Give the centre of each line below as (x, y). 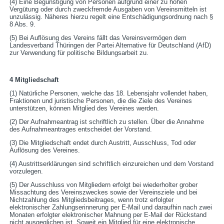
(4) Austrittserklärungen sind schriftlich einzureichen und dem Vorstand (112, 164)
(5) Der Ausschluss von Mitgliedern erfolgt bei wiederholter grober (104, 185)
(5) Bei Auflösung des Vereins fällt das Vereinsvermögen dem (98, 38)
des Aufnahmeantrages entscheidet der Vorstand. (81, 129)
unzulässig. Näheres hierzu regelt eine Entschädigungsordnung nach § (111, 17)
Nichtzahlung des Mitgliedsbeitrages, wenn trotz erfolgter (92, 200)
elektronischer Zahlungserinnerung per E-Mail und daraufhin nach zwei (111, 207)
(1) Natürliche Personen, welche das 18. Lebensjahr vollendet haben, (109, 93)
